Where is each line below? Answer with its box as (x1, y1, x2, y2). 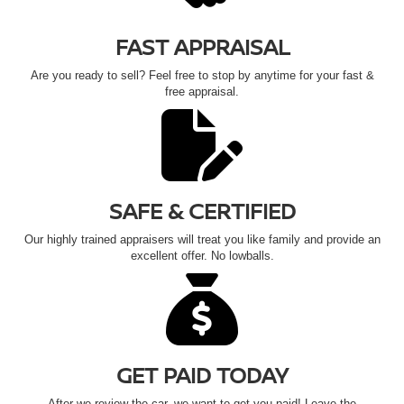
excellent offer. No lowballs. (130, 249, 274, 263)
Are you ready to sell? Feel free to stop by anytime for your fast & (30, 69, 374, 83)
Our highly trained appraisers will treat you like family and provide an (23, 233, 381, 247)
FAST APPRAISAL (115, 32, 289, 62)
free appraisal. (165, 85, 239, 99)
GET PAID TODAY (115, 360, 289, 390)
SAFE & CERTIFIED (108, 196, 296, 226)
